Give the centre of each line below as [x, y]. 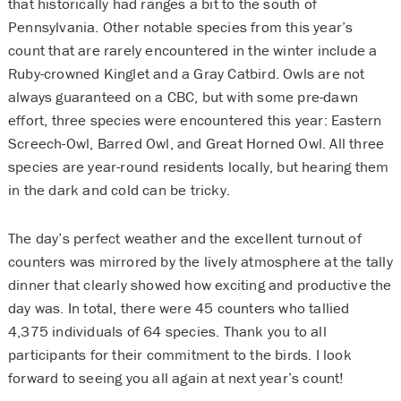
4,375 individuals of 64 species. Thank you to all [167, 331]
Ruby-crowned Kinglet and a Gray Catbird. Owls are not [186, 73]
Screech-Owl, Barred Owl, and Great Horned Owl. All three [196, 143]
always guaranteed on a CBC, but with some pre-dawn [183, 96]
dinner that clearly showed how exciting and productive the [200, 284]
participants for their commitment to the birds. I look [179, 354]
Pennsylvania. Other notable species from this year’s [180, 26]
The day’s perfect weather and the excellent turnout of [184, 238]
